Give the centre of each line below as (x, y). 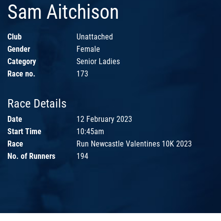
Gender (19, 49)
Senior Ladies (98, 62)
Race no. (21, 74)
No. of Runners (31, 156)
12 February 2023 (104, 119)
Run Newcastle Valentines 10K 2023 (134, 144)
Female (88, 49)
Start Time (24, 132)
